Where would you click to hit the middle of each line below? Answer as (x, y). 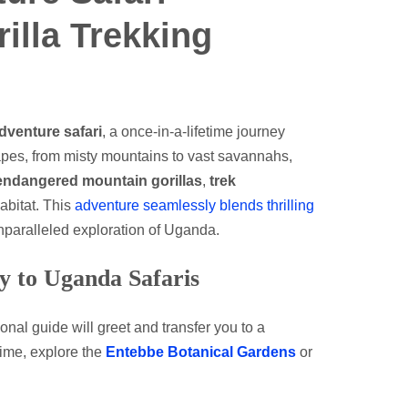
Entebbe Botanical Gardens (201, 352)
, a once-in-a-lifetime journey (194, 132)
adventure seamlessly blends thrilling (194, 205)
